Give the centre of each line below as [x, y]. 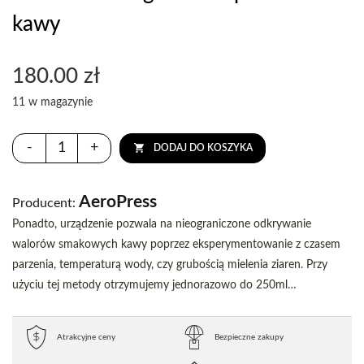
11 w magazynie [52, 102]
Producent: [44, 203]
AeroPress [116, 202]
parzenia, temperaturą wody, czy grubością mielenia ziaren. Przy [170, 265]
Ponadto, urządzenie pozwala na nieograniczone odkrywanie [162, 224]
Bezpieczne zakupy [249, 337]
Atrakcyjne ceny [86, 337]
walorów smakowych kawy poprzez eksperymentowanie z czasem [176, 245]
